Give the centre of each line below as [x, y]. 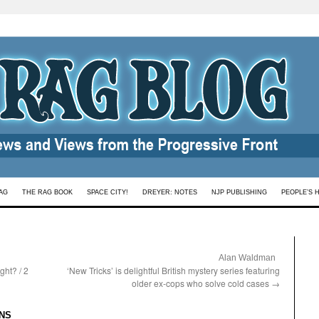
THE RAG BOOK [47, 192]
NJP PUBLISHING [239, 192]
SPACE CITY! [108, 192]
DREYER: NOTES [170, 192]
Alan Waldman [247, 258]
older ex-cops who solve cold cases [202, 283]
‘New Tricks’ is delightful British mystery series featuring [173, 270]
